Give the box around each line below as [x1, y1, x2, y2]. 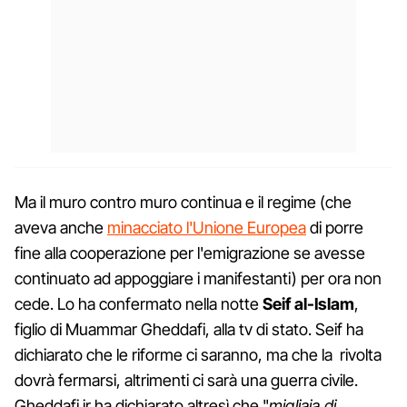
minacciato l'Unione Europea [107, 217, 306, 237]
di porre [306, 217, 363, 237]
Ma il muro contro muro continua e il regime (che [15, 192, 352, 212]
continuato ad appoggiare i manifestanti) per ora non [15, 268, 382, 288]
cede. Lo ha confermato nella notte [15, 293, 263, 313]
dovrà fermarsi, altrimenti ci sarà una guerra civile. [15, 370, 358, 390]
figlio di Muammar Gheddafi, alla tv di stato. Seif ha [15, 319, 363, 339]
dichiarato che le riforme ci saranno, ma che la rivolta [15, 344, 382, 364]
